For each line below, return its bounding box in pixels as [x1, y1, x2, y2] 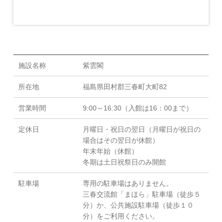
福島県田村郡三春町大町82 [82, 83, 167, 91]
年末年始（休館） [82, 147, 138, 156]
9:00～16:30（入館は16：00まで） [82, 104, 193, 112]
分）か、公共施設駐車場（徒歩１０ [82, 201, 194, 210]
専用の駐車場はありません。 [82, 179, 173, 188]
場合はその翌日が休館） [82, 136, 159, 145]
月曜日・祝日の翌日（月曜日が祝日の [82, 125, 201, 134]
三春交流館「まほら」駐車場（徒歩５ [82, 190, 201, 199]
